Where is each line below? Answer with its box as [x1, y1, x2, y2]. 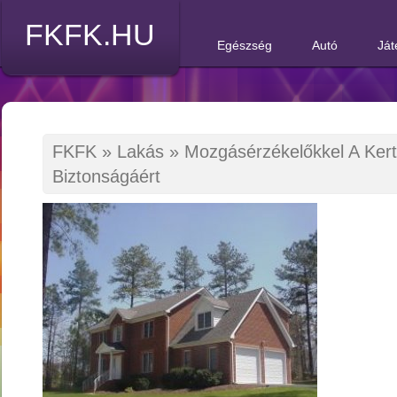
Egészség [217, 38, 272, 52]
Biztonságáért [52, 167, 160, 186]
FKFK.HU [25, 18, 156, 51]
